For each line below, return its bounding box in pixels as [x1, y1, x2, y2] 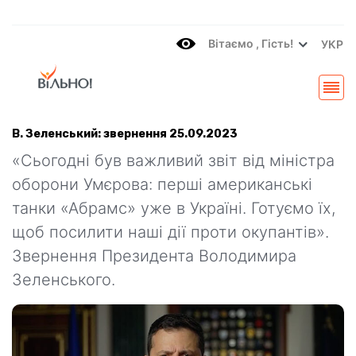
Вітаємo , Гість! [208, 37, 293, 51]
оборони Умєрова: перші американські [12, 175, 312, 194]
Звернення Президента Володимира [12, 246, 296, 265]
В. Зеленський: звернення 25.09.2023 [12, 127, 238, 141]
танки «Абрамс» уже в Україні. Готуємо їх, [12, 199, 335, 218]
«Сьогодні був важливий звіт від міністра [12, 151, 335, 170]
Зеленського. [12, 270, 115, 289]
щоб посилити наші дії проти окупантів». [12, 222, 329, 242]
